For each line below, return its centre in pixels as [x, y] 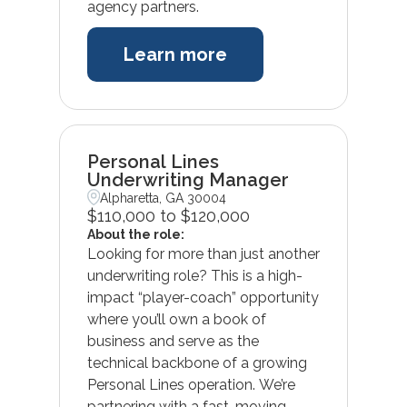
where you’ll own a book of [176, 319]
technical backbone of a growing [197, 362]
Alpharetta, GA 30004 [164, 198]
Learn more [175, 54]
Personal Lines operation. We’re [191, 384]
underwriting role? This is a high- [194, 275]
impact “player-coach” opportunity [203, 297]
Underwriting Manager [188, 179]
